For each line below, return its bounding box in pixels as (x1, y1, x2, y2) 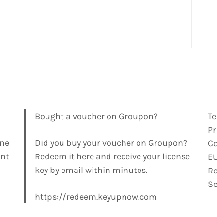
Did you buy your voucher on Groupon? (34, 138, 187, 149)
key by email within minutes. (34, 165, 147, 176)
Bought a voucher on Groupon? (34, 111, 158, 122)
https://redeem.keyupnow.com (34, 191, 157, 202)
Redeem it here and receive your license (34, 151, 190, 162)
